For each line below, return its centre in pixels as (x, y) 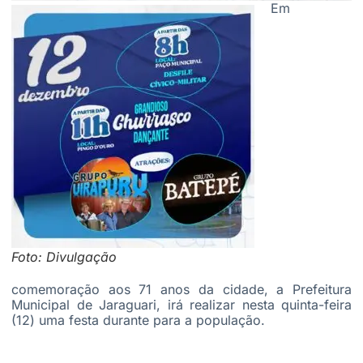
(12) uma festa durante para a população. (138, 320)
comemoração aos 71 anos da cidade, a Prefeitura (181, 289)
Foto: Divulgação (64, 256)
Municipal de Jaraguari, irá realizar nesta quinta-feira (181, 304)
